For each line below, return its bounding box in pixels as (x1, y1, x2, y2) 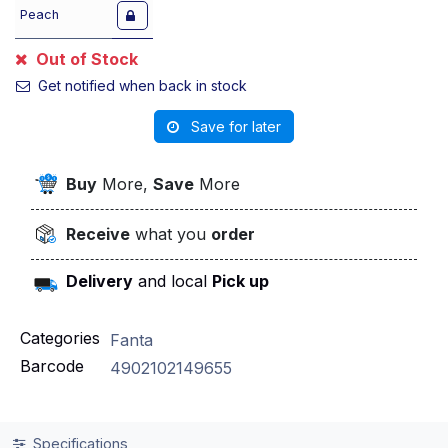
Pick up (212, 270, 270, 291)
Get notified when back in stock (34, 77, 247, 94)
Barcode (19, 355, 84, 376)
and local (133, 270, 213, 291)
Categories (19, 327, 100, 348)
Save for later (187, 118, 281, 135)
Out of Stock (32, 49, 138, 69)
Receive (66, 224, 131, 245)
